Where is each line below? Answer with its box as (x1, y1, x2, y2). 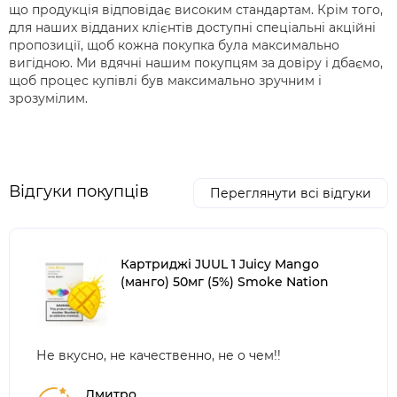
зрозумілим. (9, 90, 88, 107)
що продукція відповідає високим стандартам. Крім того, (9, 2, 383, 19)
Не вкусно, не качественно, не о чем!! (36, 347, 281, 364)
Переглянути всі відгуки (210, 185, 371, 202)
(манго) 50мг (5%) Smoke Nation (121, 274, 329, 291)
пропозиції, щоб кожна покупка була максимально (9, 37, 339, 54)
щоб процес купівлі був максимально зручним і (9, 73, 322, 90)
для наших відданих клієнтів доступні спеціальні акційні (9, 19, 376, 36)
